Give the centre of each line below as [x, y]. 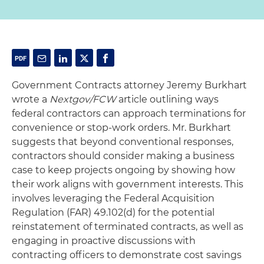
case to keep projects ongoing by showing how [123, 170]
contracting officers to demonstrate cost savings [127, 255]
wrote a [31, 99]
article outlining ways [167, 99]
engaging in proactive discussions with [104, 241]
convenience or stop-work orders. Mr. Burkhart [121, 128]
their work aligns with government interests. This [128, 184]
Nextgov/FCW [83, 99]
